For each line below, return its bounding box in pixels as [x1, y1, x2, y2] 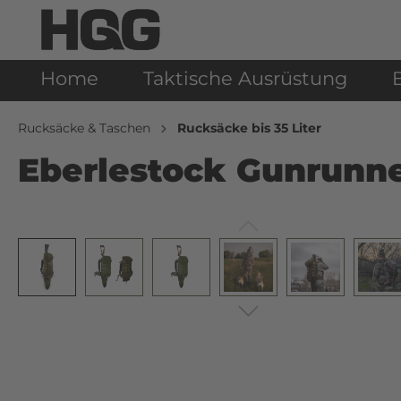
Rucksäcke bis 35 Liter [177, 120, 321, 137]
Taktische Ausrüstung [143, 67, 347, 90]
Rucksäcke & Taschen [18, 120, 150, 137]
